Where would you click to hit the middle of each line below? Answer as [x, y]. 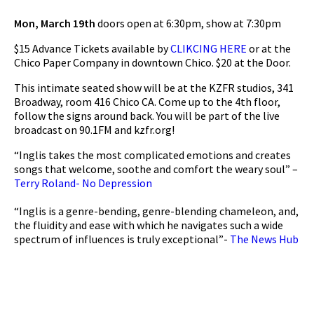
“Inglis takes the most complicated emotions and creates [152, 155]
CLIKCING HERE [209, 48]
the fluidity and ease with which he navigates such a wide [149, 225]
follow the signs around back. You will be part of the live [147, 115]
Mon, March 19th [55, 23]
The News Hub [264, 239]
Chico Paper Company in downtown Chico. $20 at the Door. [152, 62]
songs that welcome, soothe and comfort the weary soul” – [156, 169]
